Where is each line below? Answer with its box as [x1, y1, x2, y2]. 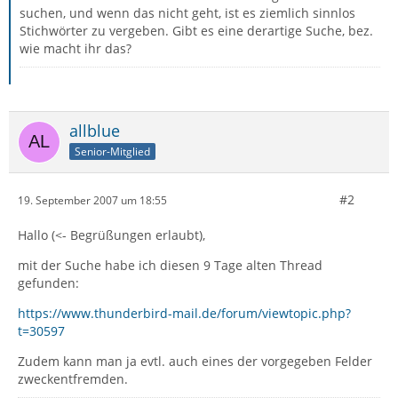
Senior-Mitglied [75, 143, 150, 159]
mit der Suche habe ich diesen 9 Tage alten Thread [18, 257, 322, 274]
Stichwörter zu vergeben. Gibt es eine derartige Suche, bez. [20, 22, 373, 39]
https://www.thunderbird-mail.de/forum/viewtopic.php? [18, 305, 351, 322]
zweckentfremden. [18, 370, 128, 387]
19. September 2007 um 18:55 [18, 192, 167, 208]
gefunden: [18, 275, 79, 291]
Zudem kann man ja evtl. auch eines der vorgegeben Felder [18, 353, 372, 370]
